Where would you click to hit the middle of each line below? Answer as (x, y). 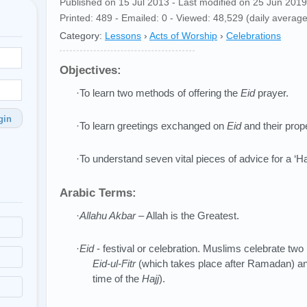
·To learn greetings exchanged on (151, 126)
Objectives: (90, 70)
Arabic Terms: (98, 193)
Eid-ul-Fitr (114, 263)
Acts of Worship (183, 36)
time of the (117, 279)
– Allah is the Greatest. (187, 216)
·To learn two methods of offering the (158, 93)
